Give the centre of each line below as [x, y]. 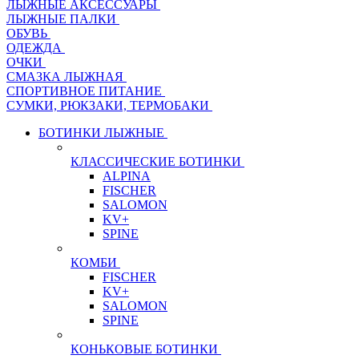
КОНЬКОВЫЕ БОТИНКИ [144, 349]
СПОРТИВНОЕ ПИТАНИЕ [84, 91]
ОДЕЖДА [34, 48]
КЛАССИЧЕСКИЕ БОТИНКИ [156, 162]
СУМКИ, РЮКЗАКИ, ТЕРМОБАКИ [108, 106]
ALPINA [127, 176]
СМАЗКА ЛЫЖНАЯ [65, 77]
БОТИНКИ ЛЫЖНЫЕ [101, 133]
